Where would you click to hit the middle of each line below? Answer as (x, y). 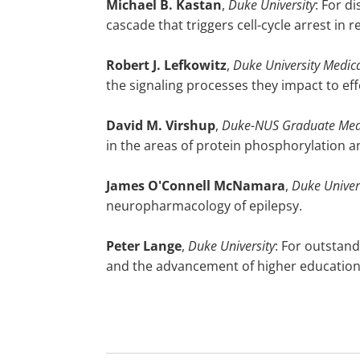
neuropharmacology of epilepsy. (206, 206)
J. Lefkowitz (188, 65)
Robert (128, 65)
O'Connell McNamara (215, 186)
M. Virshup (179, 125)
